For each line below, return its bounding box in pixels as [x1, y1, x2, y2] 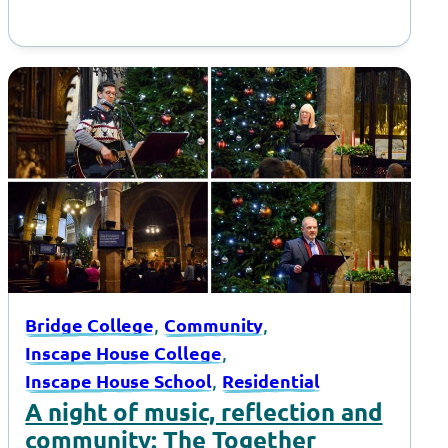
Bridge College [25, 312, 155, 336]
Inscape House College [25, 340, 222, 364]
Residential [221, 368, 320, 392]
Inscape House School [25, 368, 212, 392]
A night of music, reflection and [25, 396, 383, 428]
